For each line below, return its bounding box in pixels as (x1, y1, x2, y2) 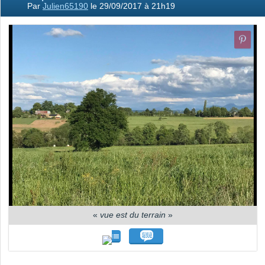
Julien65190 (43, 1, 88, 11)
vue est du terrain (100, 210, 166, 220)
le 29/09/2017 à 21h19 (88, 1, 175, 11)
